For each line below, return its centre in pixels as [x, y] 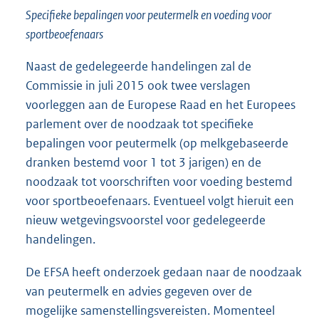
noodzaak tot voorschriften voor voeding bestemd [159, 182]
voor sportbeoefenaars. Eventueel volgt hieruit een [160, 201]
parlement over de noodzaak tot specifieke [140, 124]
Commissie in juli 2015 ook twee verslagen [138, 86]
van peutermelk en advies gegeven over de [139, 291]
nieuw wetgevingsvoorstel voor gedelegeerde [146, 220]
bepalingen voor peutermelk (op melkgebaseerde [157, 143]
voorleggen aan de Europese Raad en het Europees [161, 105]
